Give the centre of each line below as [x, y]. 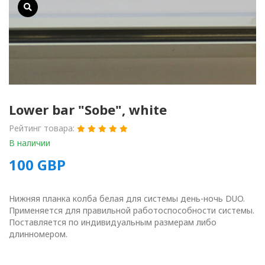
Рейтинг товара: [43, 128]
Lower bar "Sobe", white [88, 110]
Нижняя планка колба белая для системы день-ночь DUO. [127, 199]
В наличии [30, 143]
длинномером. [38, 234]
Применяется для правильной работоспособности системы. [132, 211]
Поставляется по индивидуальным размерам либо [113, 222]
